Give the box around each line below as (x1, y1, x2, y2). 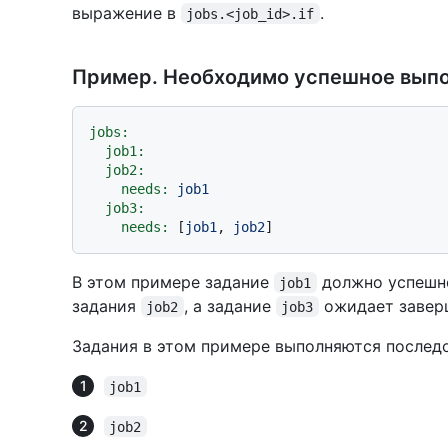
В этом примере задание (72, 271, 274, 292)
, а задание (183, 295, 276, 316)
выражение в (72, 2, 181, 23)
